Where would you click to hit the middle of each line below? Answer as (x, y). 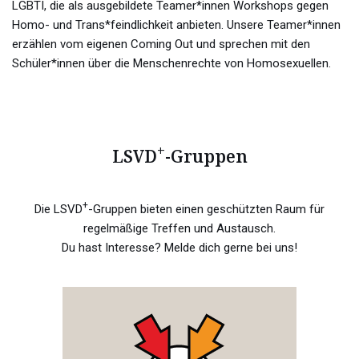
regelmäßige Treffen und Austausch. (179, 228)
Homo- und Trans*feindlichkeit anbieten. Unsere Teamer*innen (176, 24)
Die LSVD (58, 209)
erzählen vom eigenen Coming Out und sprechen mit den (161, 44)
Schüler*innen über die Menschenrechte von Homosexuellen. (171, 63)
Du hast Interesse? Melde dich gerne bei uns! (179, 247)
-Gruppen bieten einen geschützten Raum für (206, 209)
